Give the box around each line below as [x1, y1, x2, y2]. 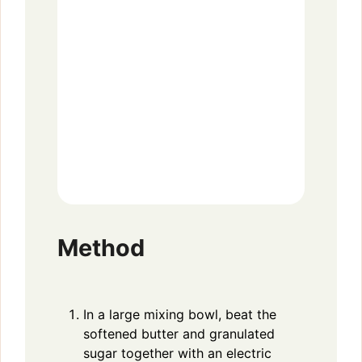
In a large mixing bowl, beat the [83, 305, 276, 322]
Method [57, 233, 145, 262]
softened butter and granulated [83, 325, 275, 342]
